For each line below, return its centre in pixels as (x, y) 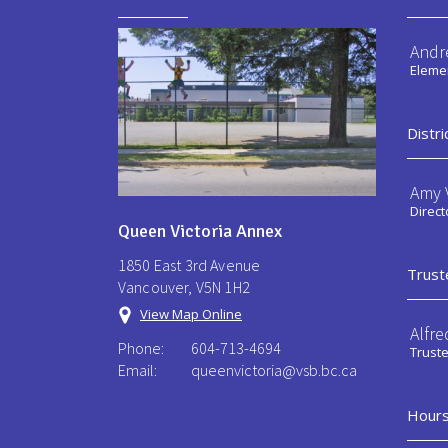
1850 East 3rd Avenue (189, 264)
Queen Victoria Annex (200, 230)
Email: (137, 369)
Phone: (141, 347)
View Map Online (191, 313)
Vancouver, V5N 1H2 (184, 286)
